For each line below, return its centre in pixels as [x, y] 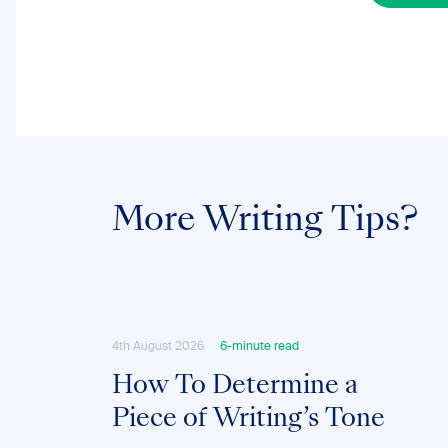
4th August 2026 [158, 347]
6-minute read [259, 347]
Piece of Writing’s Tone [248, 420]
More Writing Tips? [265, 222]
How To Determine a [235, 387]
